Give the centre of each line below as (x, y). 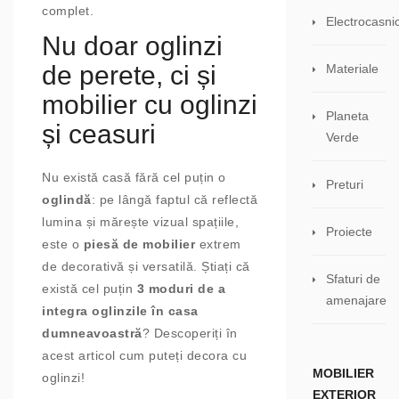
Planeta (347, 116)
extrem (218, 244)
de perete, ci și (129, 76)
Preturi (345, 184)
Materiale (352, 69)
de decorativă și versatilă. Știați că (146, 267)
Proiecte (349, 232)
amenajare (356, 300)
